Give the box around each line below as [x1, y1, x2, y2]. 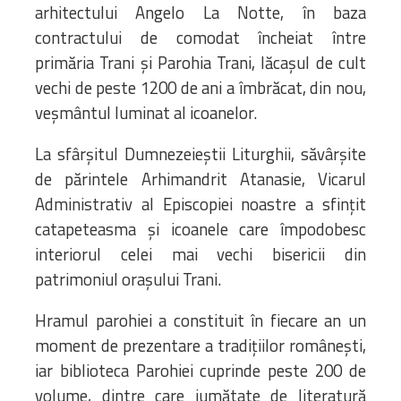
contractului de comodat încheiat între [35, 24, 366, 50]
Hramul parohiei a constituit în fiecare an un [35, 307, 366, 333]
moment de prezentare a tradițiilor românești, [35, 332, 366, 358]
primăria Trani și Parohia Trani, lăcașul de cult [35, 49, 366, 75]
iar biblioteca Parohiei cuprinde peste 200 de [35, 357, 366, 383]
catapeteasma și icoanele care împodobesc [35, 216, 366, 242]
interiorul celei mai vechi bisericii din [35, 241, 366, 267]
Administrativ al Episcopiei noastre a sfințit [35, 191, 366, 217]
